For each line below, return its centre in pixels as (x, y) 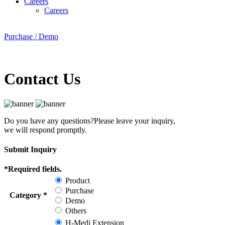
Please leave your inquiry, (135, 121)
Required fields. (35, 169)
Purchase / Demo (31, 36)
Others (76, 211)
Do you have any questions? (49, 121)
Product (78, 181)
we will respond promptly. (45, 130)
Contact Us (42, 79)
